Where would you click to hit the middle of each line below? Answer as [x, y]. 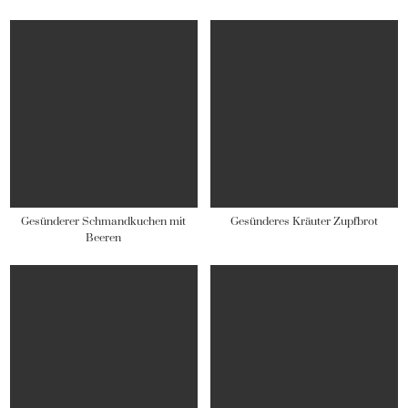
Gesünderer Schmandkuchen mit [104, 221]
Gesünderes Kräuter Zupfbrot [305, 221]
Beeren [104, 238]
